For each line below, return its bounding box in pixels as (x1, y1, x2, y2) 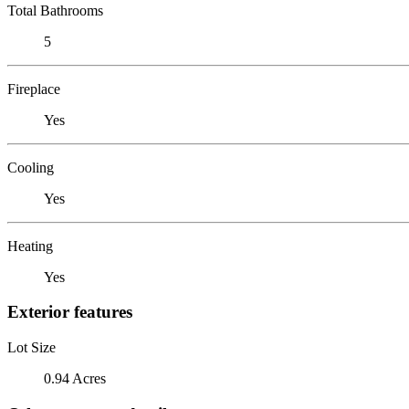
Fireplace (7, 80, 60, 97)
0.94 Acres (44, 370, 106, 386)
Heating (7, 237, 53, 254)
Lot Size (7, 339, 56, 355)
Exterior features (7, 302, 132, 322)
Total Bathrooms (7, 2, 103, 18)
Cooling (7, 159, 54, 175)
